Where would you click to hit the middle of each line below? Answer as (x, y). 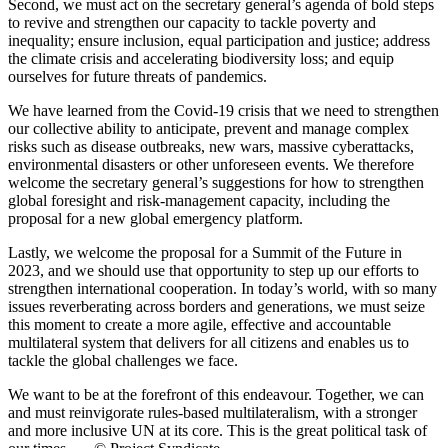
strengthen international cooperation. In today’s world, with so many (222, 288)
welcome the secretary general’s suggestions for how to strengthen (216, 182)
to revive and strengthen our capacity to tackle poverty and (192, 22)
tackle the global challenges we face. (123, 360)
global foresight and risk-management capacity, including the (199, 200)
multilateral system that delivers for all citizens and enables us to (208, 342)
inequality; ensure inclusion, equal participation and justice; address (219, 40)
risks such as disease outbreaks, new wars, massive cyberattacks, (211, 146)
